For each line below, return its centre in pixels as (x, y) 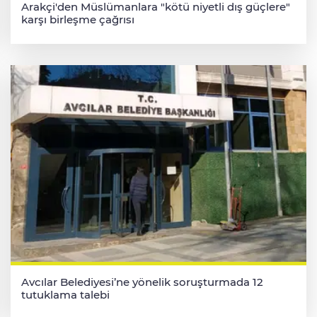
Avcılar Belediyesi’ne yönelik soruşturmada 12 (142, 282)
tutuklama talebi (65, 294)
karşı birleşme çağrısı (77, 20)
